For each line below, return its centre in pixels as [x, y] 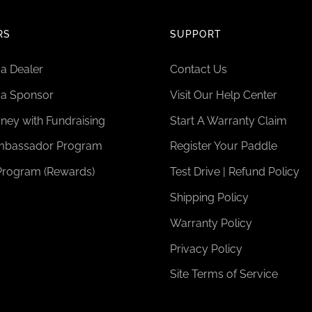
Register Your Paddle [224, 146]
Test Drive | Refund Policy [235, 172]
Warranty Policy [211, 223]
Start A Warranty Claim [228, 120]
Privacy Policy [206, 249]
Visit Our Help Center [224, 95]
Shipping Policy [209, 197]
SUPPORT [196, 34]
